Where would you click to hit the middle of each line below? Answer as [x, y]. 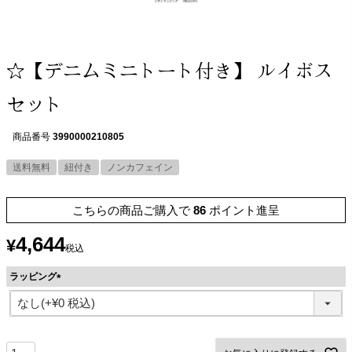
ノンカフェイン [140, 168]
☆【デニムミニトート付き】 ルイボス [169, 70]
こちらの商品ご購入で [131, 211]
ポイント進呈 [244, 211]
